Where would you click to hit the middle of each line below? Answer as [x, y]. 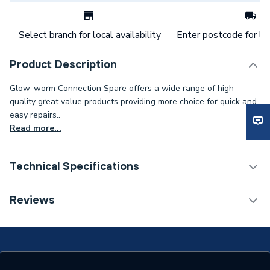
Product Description [63, 64]
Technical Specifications [74, 166]
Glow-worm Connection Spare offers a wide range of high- [124, 88]
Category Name [53, 196]
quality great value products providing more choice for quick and [133, 102]
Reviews [32, 200]
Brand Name [46, 250]
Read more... [36, 128]
